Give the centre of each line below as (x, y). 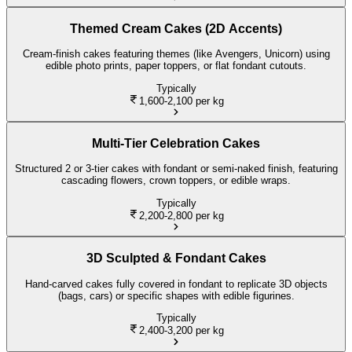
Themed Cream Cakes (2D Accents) (176, 28)
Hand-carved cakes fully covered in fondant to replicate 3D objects (176, 284)
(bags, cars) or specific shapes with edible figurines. (176, 295)
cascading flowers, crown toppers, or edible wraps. (176, 181)
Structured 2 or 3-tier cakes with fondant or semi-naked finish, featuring (176, 169)
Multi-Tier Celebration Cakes (176, 143)
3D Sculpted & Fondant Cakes (176, 258)
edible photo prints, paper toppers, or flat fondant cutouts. (176, 66)
